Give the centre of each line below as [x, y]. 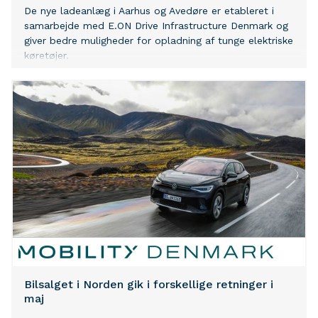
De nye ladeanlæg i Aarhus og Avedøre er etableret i [149, 11]
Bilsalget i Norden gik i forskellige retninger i [149, 285]
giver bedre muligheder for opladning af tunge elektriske [159, 41]
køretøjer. [46, 56]
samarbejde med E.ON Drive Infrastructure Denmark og [156, 26]
